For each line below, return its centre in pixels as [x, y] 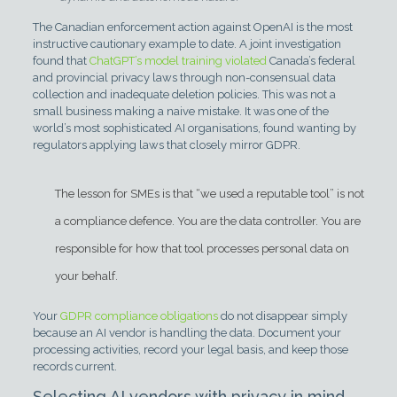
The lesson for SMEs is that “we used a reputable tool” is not [209, 194]
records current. [74, 366]
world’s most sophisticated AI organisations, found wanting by [194, 128]
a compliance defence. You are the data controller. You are [207, 221]
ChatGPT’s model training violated [178, 61]
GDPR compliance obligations [139, 316]
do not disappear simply [282, 316]
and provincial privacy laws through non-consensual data [184, 78]
